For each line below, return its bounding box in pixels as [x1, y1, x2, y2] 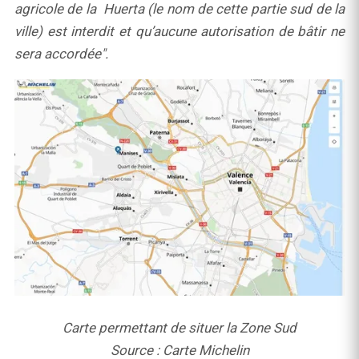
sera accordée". [14, 46, 108, 62]
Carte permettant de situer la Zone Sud [63, 320, 296, 337]
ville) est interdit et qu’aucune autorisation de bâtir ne [14, 23, 345, 39]
